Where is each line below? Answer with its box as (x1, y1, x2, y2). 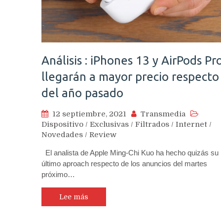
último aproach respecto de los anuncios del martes (41, 159, 207, 168)
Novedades (41, 130, 83, 139)
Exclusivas (90, 119, 129, 129)
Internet (176, 119, 207, 129)
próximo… (41, 170, 75, 179)
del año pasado (41, 86, 123, 100)
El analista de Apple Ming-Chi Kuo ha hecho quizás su (41, 148, 219, 157)
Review (89, 130, 116, 139)
